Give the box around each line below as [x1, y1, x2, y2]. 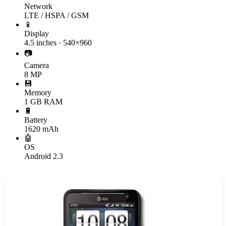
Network [24, 2, 52, 11]
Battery [24, 115, 47, 124]
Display [24, 29, 49, 38]
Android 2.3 [24, 151, 63, 160]
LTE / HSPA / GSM [24, 11, 89, 20]
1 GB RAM [24, 97, 63, 106]
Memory [24, 88, 51, 97]
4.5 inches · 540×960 [24, 38, 92, 47]
